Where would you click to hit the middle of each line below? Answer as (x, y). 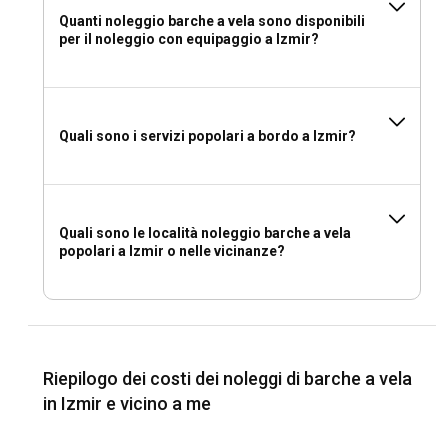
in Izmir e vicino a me (127, 404)
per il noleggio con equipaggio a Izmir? (189, 39)
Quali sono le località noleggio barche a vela (205, 233)
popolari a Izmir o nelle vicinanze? (172, 251)
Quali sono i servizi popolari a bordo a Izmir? (207, 136)
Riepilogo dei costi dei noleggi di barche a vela (227, 379)
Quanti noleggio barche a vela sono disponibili (212, 21)
